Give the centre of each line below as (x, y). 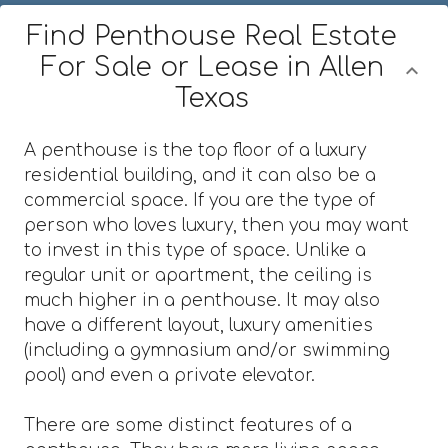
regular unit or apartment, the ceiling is (198, 275)
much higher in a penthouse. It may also (202, 300)
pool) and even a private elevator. (169, 375)
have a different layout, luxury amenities (198, 325)
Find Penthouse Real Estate (212, 36)
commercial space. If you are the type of (199, 200)
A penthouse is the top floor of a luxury (195, 150)
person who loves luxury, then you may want (216, 225)
